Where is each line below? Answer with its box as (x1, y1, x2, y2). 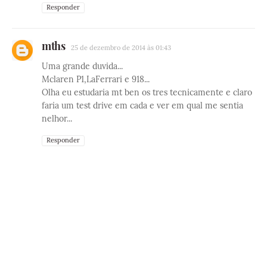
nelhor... (42, 113, 72, 125)
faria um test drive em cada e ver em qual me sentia (42, 100, 243, 111)
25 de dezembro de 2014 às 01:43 (71, 44, 171, 52)
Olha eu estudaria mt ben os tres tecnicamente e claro (42, 87, 252, 98)
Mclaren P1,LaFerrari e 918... (42, 74, 150, 85)
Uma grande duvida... (42, 61, 123, 72)
